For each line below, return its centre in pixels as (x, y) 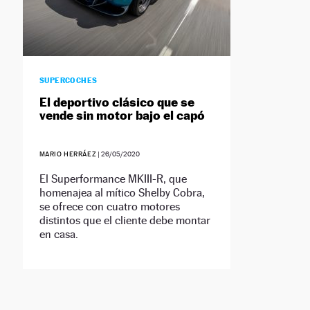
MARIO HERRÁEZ (68, 154)
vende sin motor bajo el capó (122, 116)
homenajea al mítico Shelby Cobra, (122, 193)
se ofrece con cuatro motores (109, 207)
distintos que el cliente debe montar (125, 221)
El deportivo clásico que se (117, 102)
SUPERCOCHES (68, 81)
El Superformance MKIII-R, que (113, 179)
